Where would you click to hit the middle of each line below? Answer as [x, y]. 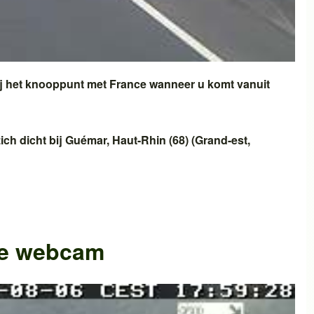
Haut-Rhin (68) [150, 139]
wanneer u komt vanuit [208, 83]
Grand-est [221, 139]
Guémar [86, 139]
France [128, 83]
